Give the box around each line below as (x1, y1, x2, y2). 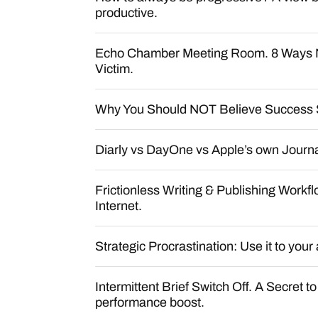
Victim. (95, 62, 133, 76)
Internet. (95, 199, 142, 213)
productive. (95, 6, 158, 20)
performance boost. (95, 295, 204, 309)
